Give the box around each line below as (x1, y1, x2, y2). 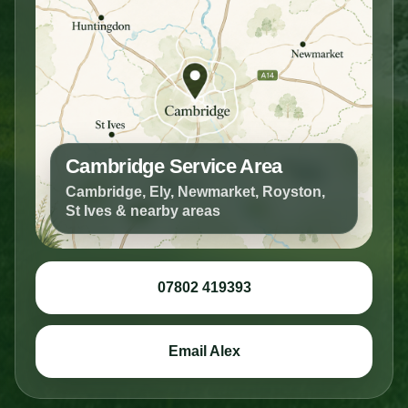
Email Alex (168, 342, 240, 359)
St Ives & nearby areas (66, 202, 220, 219)
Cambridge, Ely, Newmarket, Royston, (66, 183, 325, 199)
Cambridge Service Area (66, 154, 282, 178)
